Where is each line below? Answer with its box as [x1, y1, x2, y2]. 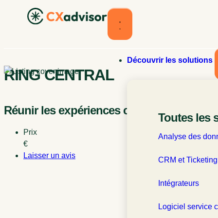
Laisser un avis [23, 151, 75, 160]
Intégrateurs [158, 179, 199, 187]
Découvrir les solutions [127, 56, 215, 64]
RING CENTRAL [4, 66, 114, 84]
